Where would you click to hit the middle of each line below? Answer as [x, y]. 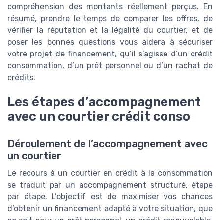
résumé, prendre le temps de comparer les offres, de [110, 19]
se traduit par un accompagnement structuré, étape [110, 185]
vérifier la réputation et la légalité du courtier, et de [110, 30]
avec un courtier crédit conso [99, 117]
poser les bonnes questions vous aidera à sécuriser [110, 42]
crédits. [21, 78]
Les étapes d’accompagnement [104, 102]
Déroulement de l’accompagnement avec [108, 144]
